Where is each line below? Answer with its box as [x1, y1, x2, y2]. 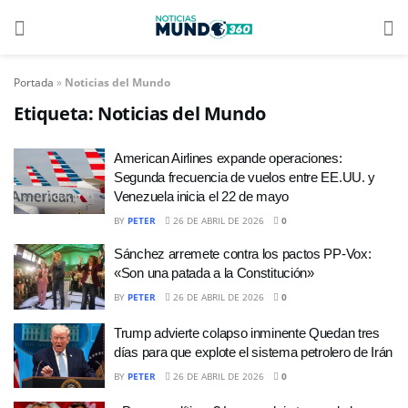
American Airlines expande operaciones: [114, 150, 342, 166]
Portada [14, 75, 54, 90]
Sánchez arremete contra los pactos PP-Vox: [114, 246, 372, 261]
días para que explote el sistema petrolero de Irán [114, 343, 393, 360]
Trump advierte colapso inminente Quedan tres [114, 324, 380, 341]
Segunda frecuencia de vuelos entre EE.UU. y [114, 169, 376, 185]
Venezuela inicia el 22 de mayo [114, 189, 289, 204]
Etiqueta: [14, 101, 97, 126]
